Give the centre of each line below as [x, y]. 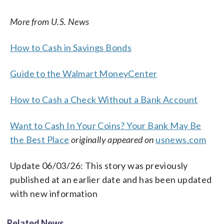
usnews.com [181, 139]
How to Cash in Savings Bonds [71, 47]
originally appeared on [112, 139]
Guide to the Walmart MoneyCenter [84, 73]
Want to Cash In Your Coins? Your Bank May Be [106, 125]
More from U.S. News [50, 21]
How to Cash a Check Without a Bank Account [104, 99]
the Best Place [40, 139]
